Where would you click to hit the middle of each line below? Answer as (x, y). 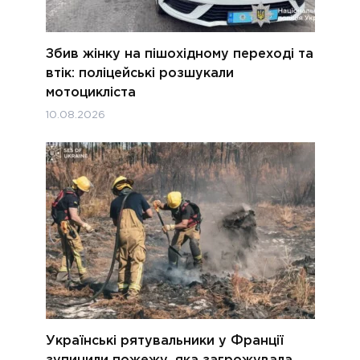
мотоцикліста (90, 92)
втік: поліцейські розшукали (139, 73)
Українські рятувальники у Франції (164, 342)
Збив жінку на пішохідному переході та (179, 54)
